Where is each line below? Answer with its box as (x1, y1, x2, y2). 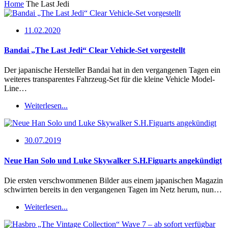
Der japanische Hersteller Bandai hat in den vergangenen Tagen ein (4, 66, 220, 75)
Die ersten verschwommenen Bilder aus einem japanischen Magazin (4, 176, 223, 185)
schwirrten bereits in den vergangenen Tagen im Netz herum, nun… (4, 185, 222, 194)
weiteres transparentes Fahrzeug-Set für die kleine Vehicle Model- (4, 75, 215, 84)
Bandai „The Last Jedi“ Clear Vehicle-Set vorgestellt (4, 46, 185, 55)
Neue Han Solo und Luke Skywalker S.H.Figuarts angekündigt (4, 156, 222, 165)
